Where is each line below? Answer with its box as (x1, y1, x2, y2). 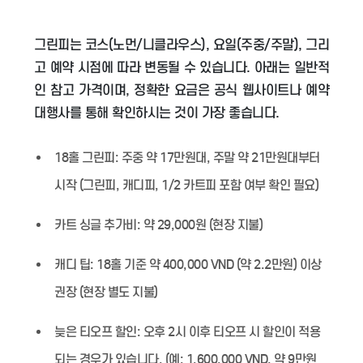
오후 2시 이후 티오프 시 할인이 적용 (140, 323, 320, 340)
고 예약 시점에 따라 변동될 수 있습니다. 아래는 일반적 (34, 58, 329, 76)
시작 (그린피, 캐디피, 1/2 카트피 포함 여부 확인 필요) (54, 177, 318, 193)
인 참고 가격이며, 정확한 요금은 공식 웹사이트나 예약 (34, 81, 329, 99)
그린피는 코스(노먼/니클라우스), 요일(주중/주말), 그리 (34, 36, 329, 53)
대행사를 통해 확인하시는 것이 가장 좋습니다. (34, 104, 280, 122)
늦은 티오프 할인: (54, 323, 140, 340)
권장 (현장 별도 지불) (54, 284, 158, 300)
